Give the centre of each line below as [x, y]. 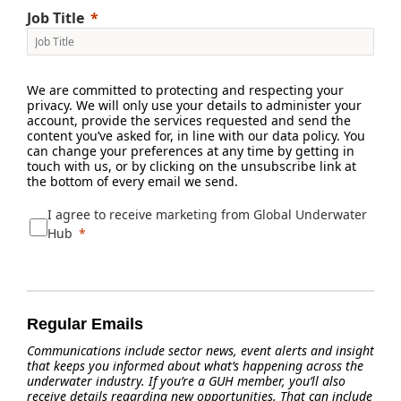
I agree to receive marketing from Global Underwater [207, 214]
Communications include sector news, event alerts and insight [200, 350]
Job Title [55, 18]
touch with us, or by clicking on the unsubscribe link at [192, 166]
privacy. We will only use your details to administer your [194, 105]
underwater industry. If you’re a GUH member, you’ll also [186, 381]
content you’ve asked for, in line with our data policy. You [196, 136]
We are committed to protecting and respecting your [185, 90]
